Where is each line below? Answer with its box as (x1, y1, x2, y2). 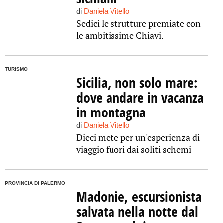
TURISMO (5, 66, 28, 72)
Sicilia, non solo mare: (76, 73, 198, 92)
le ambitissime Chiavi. (76, 29, 164, 41)
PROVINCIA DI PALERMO (5, 180, 65, 186)
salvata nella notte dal (76, 202, 198, 221)
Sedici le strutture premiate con (76, 17, 201, 29)
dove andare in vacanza (76, 88, 204, 107)
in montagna (76, 103, 146, 121)
